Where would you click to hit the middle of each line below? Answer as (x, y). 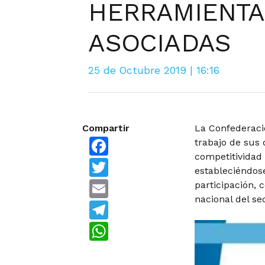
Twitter (126, 163)
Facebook (131, 141)
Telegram (130, 205)
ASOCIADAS (160, 43)
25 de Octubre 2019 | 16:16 (154, 71)
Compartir (106, 128)
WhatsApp (133, 227)
